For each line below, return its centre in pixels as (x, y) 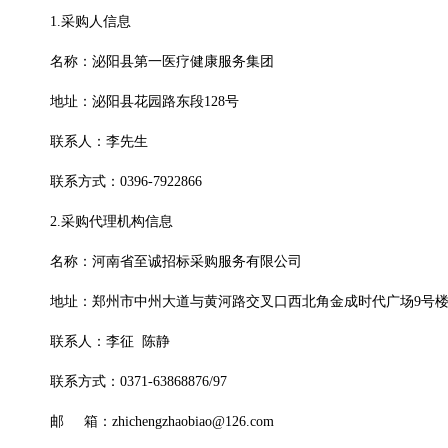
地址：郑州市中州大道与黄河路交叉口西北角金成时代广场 (232, 302)
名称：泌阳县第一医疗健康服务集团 (162, 62)
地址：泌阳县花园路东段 (127, 102)
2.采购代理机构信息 (111, 222)
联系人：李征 (92, 342)
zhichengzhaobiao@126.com (193, 422)
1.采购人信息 (90, 22)
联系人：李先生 (99, 142)
